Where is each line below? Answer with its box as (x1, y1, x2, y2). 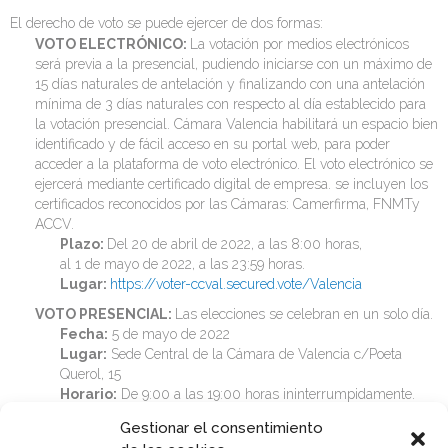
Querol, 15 (60, 366, 121, 383)
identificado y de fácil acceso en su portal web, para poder (35, 136, 390, 153)
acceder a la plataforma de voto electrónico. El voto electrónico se (35, 156, 433, 173)
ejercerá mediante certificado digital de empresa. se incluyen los (35, 176, 428, 193)
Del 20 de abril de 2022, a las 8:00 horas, (107, 236, 362, 253)
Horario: (60, 386, 117, 403)
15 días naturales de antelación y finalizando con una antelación (35, 76, 425, 93)
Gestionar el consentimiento (120, 418, 323, 437)
